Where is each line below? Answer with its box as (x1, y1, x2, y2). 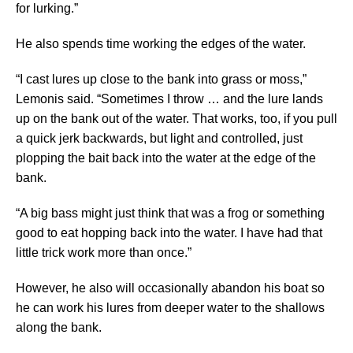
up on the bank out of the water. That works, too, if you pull (16, 112, 337, 126)
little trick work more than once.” (16, 246, 191, 260)
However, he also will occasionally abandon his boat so (16, 281, 325, 295)
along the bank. (16, 321, 102, 335)
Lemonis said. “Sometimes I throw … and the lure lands (16, 92, 323, 106)
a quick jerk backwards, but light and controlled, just (16, 132, 303, 146)
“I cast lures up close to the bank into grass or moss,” (16, 72, 307, 87)
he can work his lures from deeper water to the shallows (16, 301, 325, 315)
